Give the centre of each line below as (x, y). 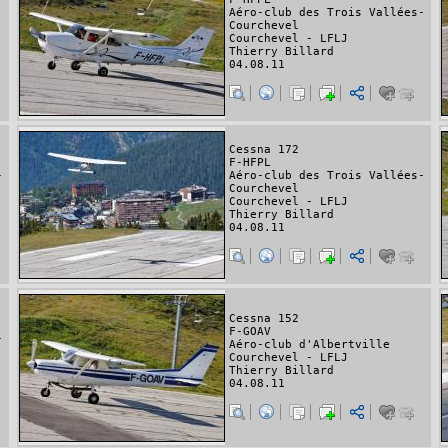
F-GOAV (250, 332)
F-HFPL (250, 162)
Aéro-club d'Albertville (309, 345)
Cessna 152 (264, 319)
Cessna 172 (264, 149)
